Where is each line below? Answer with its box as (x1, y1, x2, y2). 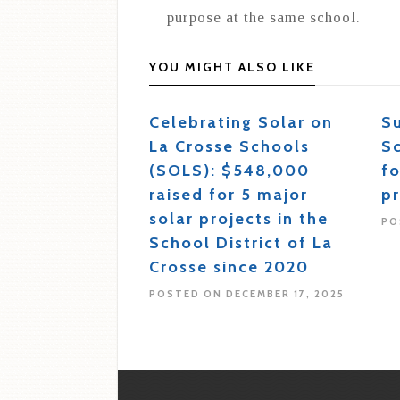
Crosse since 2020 (149, 257, 309, 278)
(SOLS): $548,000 (149, 161, 310, 181)
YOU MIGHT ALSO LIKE (149, 59, 315, 76)
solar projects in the (149, 209, 329, 229)
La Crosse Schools (149, 137, 310, 157)
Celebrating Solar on (149, 112, 333, 133)
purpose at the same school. (167, 9, 361, 27)
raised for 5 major (149, 185, 308, 205)
